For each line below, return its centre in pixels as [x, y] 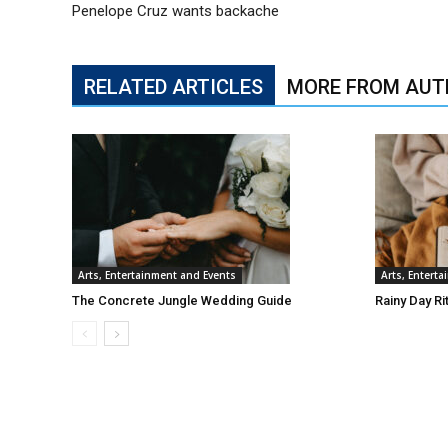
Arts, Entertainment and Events [157, 275]
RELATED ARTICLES [173, 87]
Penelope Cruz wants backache [175, 11]
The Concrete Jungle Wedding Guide [182, 300]
